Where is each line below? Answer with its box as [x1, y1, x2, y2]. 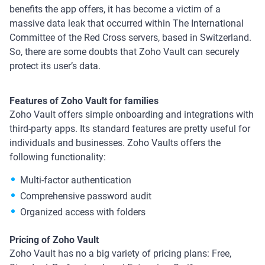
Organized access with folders [20, 206, 146, 218]
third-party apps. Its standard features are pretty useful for [9, 122, 250, 134]
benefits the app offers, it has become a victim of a [9, 3, 221, 15]
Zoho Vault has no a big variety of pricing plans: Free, [9, 247, 231, 259]
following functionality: [9, 151, 108, 163]
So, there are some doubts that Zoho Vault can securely [9, 46, 240, 57]
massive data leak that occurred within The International [9, 17, 244, 29]
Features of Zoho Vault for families [9, 95, 159, 106]
